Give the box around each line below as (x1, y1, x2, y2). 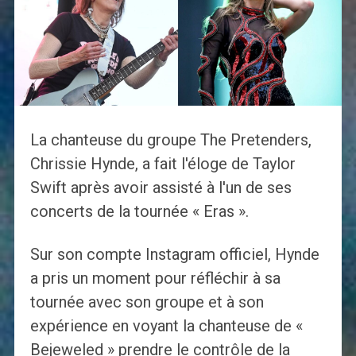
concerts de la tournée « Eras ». (29, 202, 249, 222)
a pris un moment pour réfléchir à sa (29, 269, 281, 288)
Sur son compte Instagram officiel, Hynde (29, 245, 319, 265)
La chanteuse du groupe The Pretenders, (29, 130, 311, 150)
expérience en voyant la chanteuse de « (29, 316, 303, 336)
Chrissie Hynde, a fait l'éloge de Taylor (29, 154, 296, 174)
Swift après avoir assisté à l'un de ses (29, 178, 292, 198)
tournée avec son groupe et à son (29, 292, 264, 312)
